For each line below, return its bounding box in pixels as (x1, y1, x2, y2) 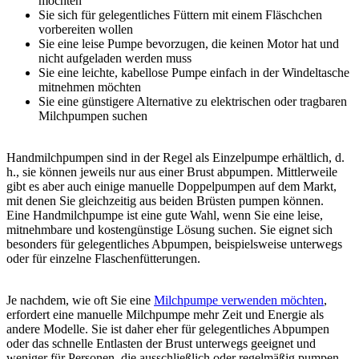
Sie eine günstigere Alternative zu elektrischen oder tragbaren (38, 94, 347, 108)
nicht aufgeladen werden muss (38, 50, 195, 65)
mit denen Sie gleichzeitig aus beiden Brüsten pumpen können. (6, 193, 324, 208)
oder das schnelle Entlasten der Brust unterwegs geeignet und (6, 336, 316, 350)
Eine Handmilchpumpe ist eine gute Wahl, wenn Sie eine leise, (6, 208, 323, 222)
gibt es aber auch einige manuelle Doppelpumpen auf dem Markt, (6, 179, 337, 193)
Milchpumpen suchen (38, 108, 151, 123)
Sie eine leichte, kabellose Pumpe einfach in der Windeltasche (38, 65, 349, 79)
